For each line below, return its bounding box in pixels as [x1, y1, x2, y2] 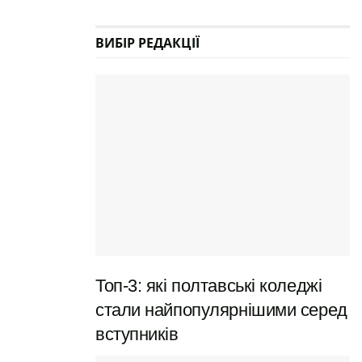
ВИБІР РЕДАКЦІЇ [95, 33, 200, 52]
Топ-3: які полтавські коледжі [95, 275, 322, 296]
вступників [95, 323, 179, 344]
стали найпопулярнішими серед [95, 299, 347, 320]
